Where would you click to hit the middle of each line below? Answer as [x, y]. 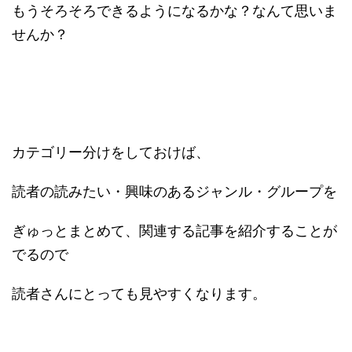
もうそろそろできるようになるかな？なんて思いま [174, 11]
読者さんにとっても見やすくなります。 [139, 294]
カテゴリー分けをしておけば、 [111, 152]
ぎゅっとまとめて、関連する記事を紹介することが [174, 231]
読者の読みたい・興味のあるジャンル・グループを [174, 192]
